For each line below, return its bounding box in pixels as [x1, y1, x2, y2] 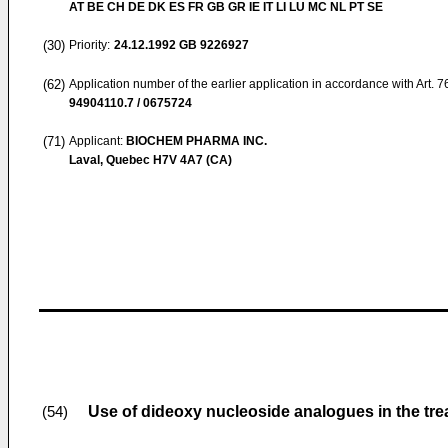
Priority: [69, 38, 110, 52]
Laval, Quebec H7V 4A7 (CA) [69, 153, 232, 167]
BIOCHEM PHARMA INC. [126, 134, 267, 148]
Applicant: [69, 134, 126, 148]
